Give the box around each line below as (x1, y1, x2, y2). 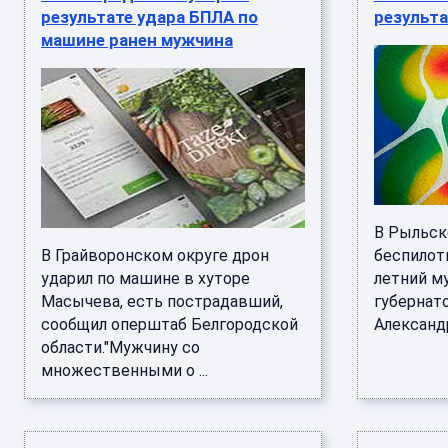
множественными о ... (41, 361, 208, 380)
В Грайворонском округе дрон (41, 246, 269, 265)
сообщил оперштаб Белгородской (41, 315, 298, 334)
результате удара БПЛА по (41, 7, 258, 27)
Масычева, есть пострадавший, (41, 292, 283, 311)
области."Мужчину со (41, 338, 200, 357)
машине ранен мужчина (41, 30, 233, 50)
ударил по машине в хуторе (41, 269, 250, 288)
